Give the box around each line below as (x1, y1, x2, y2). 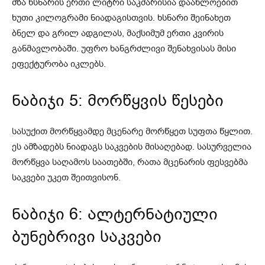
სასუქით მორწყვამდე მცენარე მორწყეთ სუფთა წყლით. (12, 125, 253, 137)
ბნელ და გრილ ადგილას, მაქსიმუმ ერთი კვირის (12, 27, 224, 39)
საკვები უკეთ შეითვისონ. (12, 171, 121, 183)
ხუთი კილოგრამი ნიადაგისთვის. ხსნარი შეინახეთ (12, 11, 231, 24)
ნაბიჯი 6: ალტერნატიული (12, 203, 218, 225)
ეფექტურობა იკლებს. (12, 57, 106, 70)
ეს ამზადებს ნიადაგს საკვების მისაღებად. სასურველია (12, 140, 251, 153)
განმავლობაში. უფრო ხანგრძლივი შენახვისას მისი (12, 42, 236, 54)
